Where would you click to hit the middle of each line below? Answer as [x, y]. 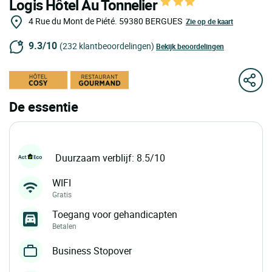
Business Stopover [92, 251]
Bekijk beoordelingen [190, 46]
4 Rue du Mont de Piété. [73, 21]
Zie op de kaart [209, 21]
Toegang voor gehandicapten [115, 215]
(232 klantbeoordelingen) [107, 46]
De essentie [44, 107]
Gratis [62, 195]
